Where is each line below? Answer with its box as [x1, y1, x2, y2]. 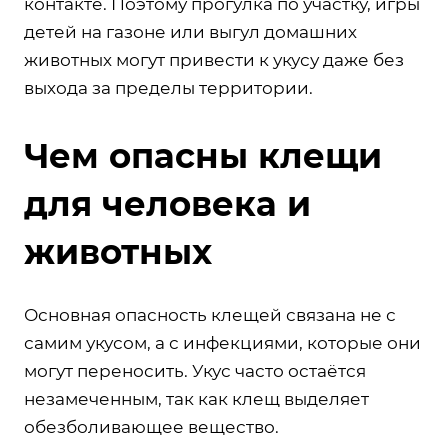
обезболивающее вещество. [24, 417, 279, 438]
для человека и [24, 183, 311, 226]
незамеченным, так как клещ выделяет [24, 389, 369, 410]
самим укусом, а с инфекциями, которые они [24, 333, 421, 354]
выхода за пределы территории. [24, 78, 313, 99]
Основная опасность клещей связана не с [24, 305, 396, 326]
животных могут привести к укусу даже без [24, 50, 404, 71]
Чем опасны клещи [24, 135, 382, 178]
